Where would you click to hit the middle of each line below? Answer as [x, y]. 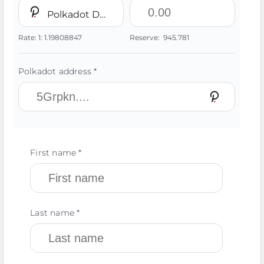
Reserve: [146, 37]
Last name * [55, 213]
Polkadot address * [57, 71]
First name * [56, 153]
